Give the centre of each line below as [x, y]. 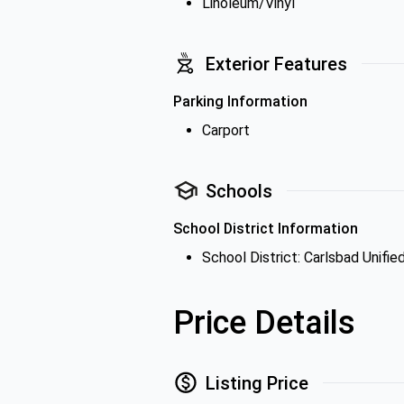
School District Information [266, 229]
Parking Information [240, 101]
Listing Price [257, 383]
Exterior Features [276, 64]
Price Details [264, 323]
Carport [226, 130]
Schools [239, 191]
